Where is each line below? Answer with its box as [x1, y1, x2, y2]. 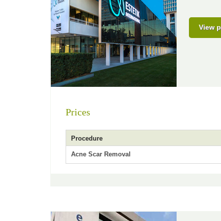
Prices [66, 107, 90, 117]
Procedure [71, 135, 103, 142]
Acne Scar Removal [71, 150, 131, 158]
